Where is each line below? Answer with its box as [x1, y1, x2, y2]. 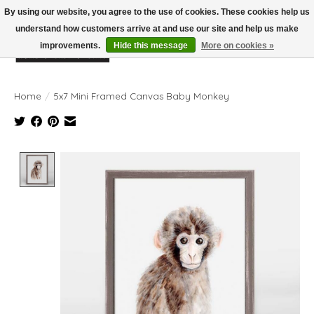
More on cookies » [201, 41, 274, 50]
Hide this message [114, 41, 188, 50]
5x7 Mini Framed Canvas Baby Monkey [53, 90, 229, 102]
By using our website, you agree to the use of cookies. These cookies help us [4, 7, 310, 17]
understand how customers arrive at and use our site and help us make [15, 24, 299, 34]
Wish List [229, 48, 275, 63]
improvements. [40, 41, 102, 50]
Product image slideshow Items [60, 151, 221, 166]
